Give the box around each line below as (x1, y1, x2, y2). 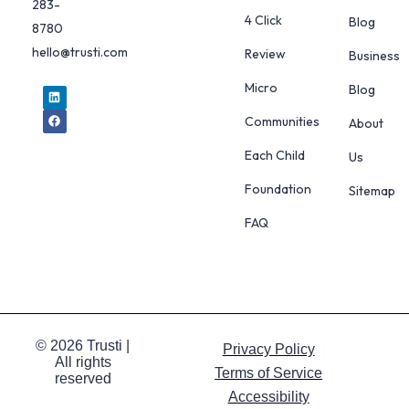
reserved (54, 370, 111, 386)
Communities (245, 112, 320, 130)
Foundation (245, 180, 311, 197)
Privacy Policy (222, 341, 315, 357)
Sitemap (348, 182, 395, 199)
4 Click (245, 11, 282, 28)
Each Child (245, 146, 305, 163)
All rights (54, 353, 111, 370)
